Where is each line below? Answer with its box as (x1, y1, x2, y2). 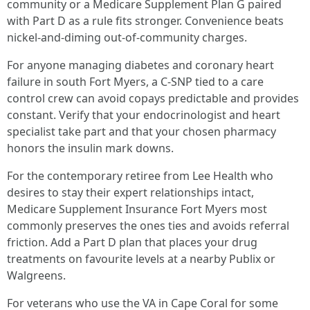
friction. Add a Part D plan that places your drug (7, 235, 257, 250)
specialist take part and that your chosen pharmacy (7, 124, 276, 139)
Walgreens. (7, 268, 66, 283)
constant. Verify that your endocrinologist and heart (7, 107, 280, 122)
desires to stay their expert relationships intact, (7, 185, 254, 200)
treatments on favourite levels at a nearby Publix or (7, 251, 275, 266)
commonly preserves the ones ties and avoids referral (7, 218, 289, 233)
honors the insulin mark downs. (7, 140, 174, 156)
